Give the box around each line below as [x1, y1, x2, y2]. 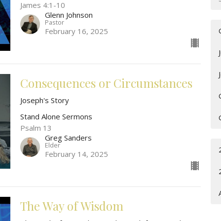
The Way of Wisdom [20, 198, 123, 214]
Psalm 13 [20, 123, 52, 133]
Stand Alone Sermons [20, 111, 92, 122]
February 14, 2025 [44, 149, 108, 159]
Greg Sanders [44, 133, 92, 143]
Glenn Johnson [44, 10, 93, 20]
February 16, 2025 [44, 26, 108, 37]
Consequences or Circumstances [20, 75, 192, 91]
